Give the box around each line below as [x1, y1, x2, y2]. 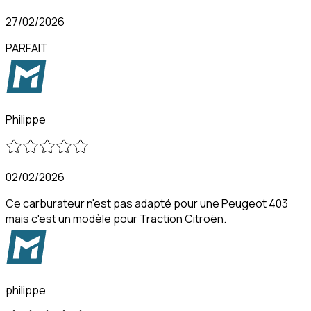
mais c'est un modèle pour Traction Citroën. [6, 210, 226, 226]
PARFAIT [6, 40, 48, 56]
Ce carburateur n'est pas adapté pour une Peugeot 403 [6, 195, 288, 211]
